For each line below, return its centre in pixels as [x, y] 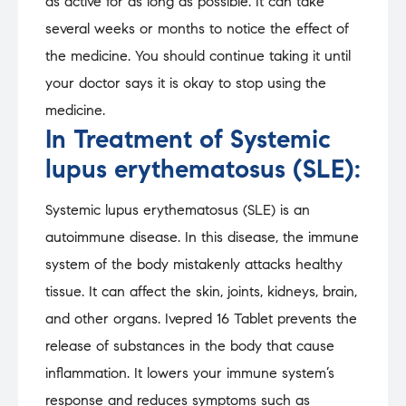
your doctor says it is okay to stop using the [186, 83]
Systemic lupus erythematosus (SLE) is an [178, 210]
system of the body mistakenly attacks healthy [194, 265]
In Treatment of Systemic [188, 140]
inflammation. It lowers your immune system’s [190, 373]
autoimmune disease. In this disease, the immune [202, 237]
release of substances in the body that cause [190, 346]
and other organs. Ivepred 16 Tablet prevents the [201, 319]
